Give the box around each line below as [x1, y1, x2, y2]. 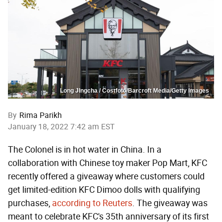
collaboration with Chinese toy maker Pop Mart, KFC [8, 157, 207, 168]
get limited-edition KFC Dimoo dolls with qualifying [8, 184, 200, 195]
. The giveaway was [132, 197, 208, 209]
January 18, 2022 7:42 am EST [8, 121, 114, 131]
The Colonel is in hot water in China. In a [8, 144, 162, 155]
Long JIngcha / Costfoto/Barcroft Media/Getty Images [60, 87, 209, 94]
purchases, [8, 197, 52, 209]
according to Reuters [52, 197, 132, 209]
